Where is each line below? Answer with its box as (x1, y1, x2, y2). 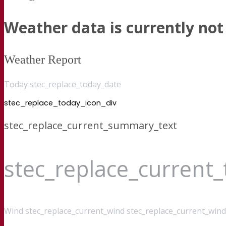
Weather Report (4, 52, 81, 66)
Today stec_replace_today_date (4, 78, 121, 90)
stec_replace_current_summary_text (4, 118, 177, 132)
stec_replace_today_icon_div (4, 97, 117, 108)
